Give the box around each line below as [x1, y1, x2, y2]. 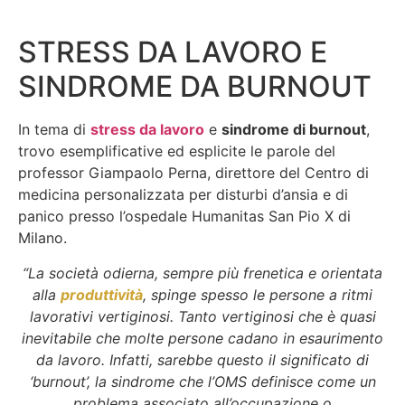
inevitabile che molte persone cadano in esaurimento [22, 328, 383, 347]
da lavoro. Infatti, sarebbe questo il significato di [36, 350, 369, 369]
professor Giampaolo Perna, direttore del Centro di [18, 164, 369, 183]
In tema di [18, 120, 90, 139]
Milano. [18, 229, 67, 248]
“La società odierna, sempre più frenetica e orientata [23, 263, 382, 282]
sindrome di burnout [221, 120, 366, 139]
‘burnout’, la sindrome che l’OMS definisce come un [29, 372, 376, 391]
